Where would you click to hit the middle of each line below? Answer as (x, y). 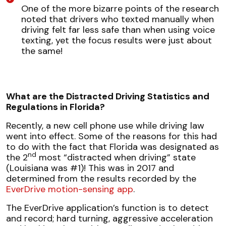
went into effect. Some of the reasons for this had (111, 136)
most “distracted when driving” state (116, 157)
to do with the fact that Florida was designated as (112, 147)
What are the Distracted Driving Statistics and (108, 96)
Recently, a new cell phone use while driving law (105, 125)
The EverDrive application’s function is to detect (107, 208)
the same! (42, 51)
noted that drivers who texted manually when (118, 19)
